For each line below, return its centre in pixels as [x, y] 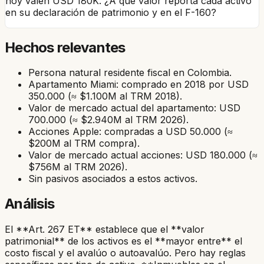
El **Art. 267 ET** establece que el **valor [105, 230]
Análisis [30, 204]
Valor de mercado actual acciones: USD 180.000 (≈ [143, 155]
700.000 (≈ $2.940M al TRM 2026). [108, 120]
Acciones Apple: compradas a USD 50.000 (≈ [131, 132]
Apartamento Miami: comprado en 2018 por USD [138, 85]
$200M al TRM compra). [84, 143]
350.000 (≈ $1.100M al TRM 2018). [105, 96]
